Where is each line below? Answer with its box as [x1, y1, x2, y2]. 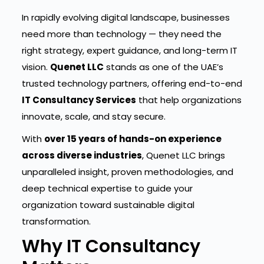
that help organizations [136, 94, 242, 106]
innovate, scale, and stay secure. [21, 110, 166, 123]
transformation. [21, 215, 91, 227]
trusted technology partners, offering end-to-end [21, 77, 242, 90]
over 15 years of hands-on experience [44, 133, 222, 145]
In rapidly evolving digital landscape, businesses [21, 11, 230, 24]
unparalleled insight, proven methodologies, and [21, 166, 233, 178]
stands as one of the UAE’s [103, 61, 223, 73]
